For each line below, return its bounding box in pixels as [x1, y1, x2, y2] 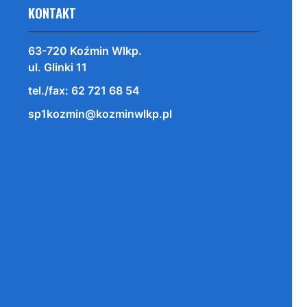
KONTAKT [27, 2, 76, 23]
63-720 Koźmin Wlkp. [27, 43, 142, 58]
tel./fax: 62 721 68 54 [27, 83, 140, 97]
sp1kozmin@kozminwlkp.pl [27, 106, 172, 121]
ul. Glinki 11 [27, 60, 87, 74]
